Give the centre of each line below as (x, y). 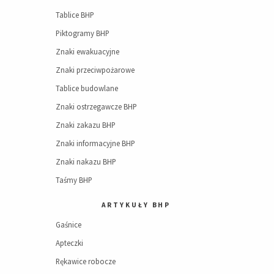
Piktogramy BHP (83, 33)
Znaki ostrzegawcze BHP (97, 106)
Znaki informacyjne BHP (96, 143)
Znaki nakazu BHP (86, 161)
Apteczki (70, 243)
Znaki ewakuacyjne (88, 51)
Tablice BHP (75, 15)
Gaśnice (69, 225)
